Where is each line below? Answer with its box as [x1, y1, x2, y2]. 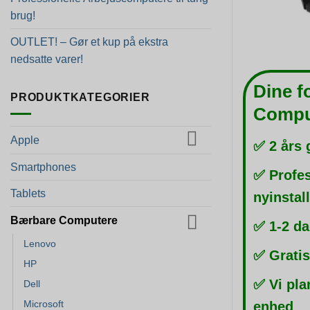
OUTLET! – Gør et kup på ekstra [10, 35, 168, 48]
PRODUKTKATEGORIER [10, 91, 150, 103]
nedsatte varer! [10, 53, 83, 65]
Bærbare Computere [10, 214, 118, 226]
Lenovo [24, 237, 56, 249]
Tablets [10, 187, 46, 199]
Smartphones [10, 161, 76, 173]
